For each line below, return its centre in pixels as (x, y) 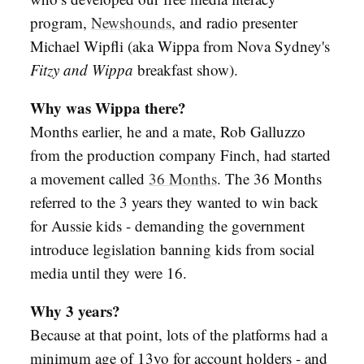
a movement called (89, 178)
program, (61, 22)
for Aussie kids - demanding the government (167, 225)
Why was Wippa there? (108, 107)
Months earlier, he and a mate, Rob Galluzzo (168, 131)
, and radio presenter (234, 22)
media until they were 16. (108, 272)
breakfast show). (186, 69)
